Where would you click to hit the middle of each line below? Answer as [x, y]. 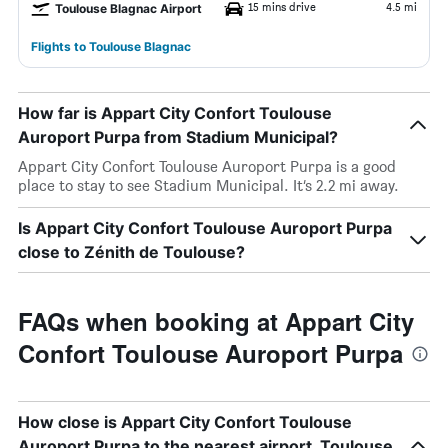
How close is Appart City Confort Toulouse [185, 422]
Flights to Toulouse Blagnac [111, 46]
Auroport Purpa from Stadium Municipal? [178, 137]
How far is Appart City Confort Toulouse [175, 113]
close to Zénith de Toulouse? [131, 252]
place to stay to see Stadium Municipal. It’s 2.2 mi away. [208, 185]
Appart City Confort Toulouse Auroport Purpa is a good [207, 166]
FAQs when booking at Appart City [216, 321]
